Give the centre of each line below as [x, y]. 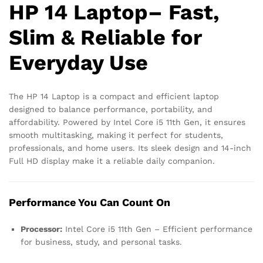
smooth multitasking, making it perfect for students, [116, 135]
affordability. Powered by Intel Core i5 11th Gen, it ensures [127, 122]
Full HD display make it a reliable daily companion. [112, 161]
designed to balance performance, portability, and [111, 109]
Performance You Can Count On [90, 202]
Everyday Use [78, 63]
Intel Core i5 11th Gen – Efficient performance [157, 229]
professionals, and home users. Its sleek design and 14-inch [130, 148]
